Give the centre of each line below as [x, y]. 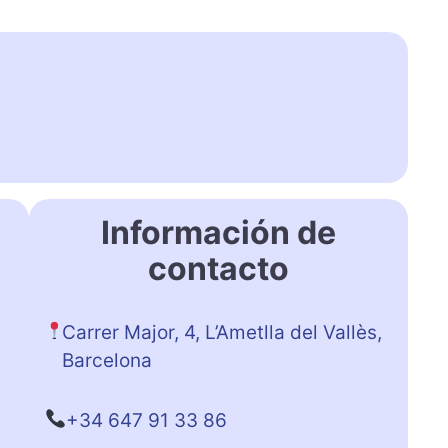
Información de [218, 232]
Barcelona [107, 360]
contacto [218, 268]
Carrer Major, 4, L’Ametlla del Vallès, [222, 332]
